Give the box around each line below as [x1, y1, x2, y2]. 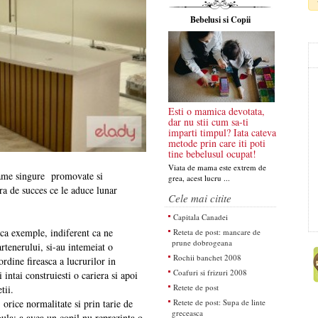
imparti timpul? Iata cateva [168, 126, 276, 139]
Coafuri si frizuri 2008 [172, 267, 247, 278]
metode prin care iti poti [168, 136, 265, 150]
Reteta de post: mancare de [172, 226, 261, 237]
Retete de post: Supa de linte [172, 297, 265, 307]
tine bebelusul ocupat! [168, 147, 256, 160]
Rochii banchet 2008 [172, 252, 241, 263]
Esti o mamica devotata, [168, 104, 265, 118]
